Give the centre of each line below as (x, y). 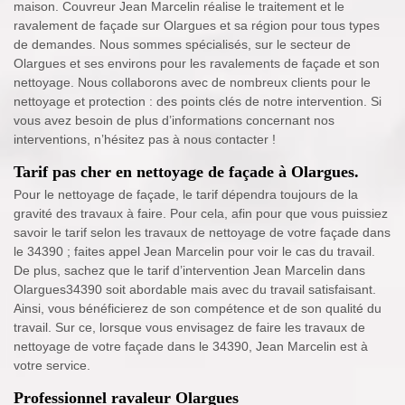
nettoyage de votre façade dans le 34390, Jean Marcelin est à (191, 347)
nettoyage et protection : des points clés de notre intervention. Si (198, 102)
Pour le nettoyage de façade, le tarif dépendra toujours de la (186, 195)
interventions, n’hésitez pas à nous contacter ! (145, 140)
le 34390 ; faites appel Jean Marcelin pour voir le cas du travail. (194, 252)
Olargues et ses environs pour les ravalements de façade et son (197, 64)
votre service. (52, 366)
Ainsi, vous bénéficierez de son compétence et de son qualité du (198, 309)
